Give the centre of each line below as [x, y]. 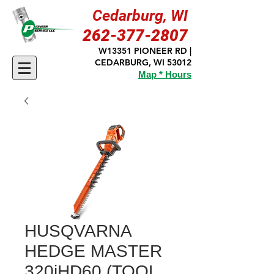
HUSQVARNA [78, 231]
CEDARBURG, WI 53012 [143, 62]
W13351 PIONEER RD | [145, 51]
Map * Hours [165, 74]
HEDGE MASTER [93, 251]
